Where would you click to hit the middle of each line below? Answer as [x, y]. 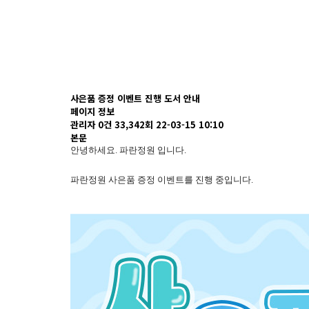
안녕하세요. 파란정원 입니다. [128, 150]
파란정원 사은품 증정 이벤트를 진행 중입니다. [162, 180]
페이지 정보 [92, 111]
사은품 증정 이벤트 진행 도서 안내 [135, 98]
